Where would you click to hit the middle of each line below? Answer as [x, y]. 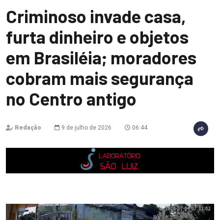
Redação [28, 128]
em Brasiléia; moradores [101, 57]
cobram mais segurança [100, 78]
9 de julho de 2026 [86, 128]
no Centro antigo [71, 98]
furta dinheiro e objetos [97, 37]
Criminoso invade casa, [96, 16]
